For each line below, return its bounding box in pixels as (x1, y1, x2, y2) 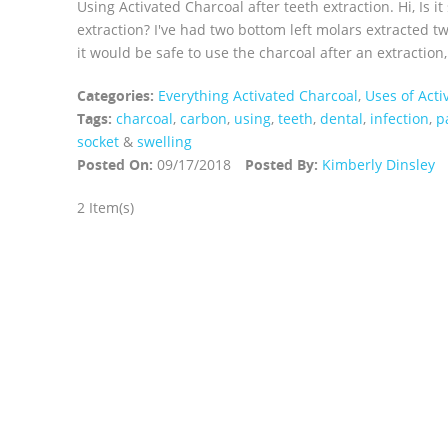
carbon (180, 109, 227, 128)
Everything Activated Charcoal (158, 86, 358, 105)
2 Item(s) (77, 198, 134, 217)
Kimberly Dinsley (322, 155, 435, 174)
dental (320, 109, 363, 128)
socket (77, 132, 119, 151)
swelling (137, 132, 192, 151)
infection (370, 109, 429, 128)
